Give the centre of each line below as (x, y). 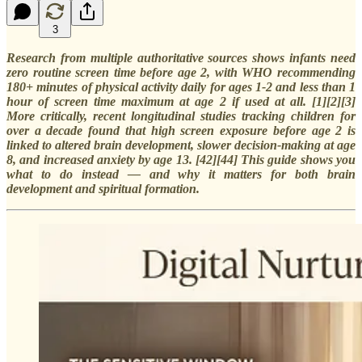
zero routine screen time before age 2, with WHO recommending (181, 72)
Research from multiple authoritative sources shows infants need (181, 57)
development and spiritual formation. (103, 188)
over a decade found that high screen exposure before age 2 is (181, 130)
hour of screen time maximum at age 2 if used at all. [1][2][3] (181, 101)
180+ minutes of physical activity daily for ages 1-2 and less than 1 (181, 86)
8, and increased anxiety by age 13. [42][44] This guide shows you (181, 159)
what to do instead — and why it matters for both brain (181, 174)
